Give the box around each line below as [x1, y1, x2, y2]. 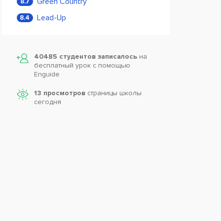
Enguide [34, 70, 60, 78]
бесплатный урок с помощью [34, 61, 130, 70]
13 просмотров [34, 89, 85, 97]
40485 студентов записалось [34, 52, 139, 61]
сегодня [34, 98, 61, 106]
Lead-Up [37, 13, 66, 23]
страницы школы [85, 89, 142, 97]
